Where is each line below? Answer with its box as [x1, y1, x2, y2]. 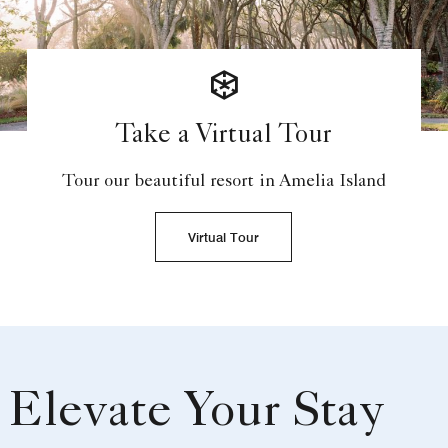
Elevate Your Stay [8, 390, 384, 441]
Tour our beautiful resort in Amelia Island [61, 173, 386, 192]
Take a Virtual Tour [115, 124, 333, 151]
